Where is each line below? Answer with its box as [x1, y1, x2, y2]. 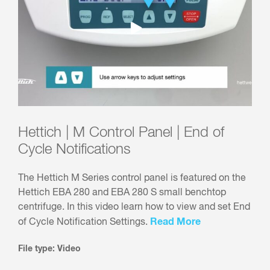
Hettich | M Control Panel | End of [18, 125, 224, 140]
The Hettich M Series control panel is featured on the [18, 174, 246, 184]
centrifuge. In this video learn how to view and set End [18, 202, 250, 213]
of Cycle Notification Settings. [18, 218, 150, 228]
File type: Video [18, 245, 81, 254]
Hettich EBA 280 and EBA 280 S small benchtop [18, 188, 226, 198]
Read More [150, 217, 201, 227]
